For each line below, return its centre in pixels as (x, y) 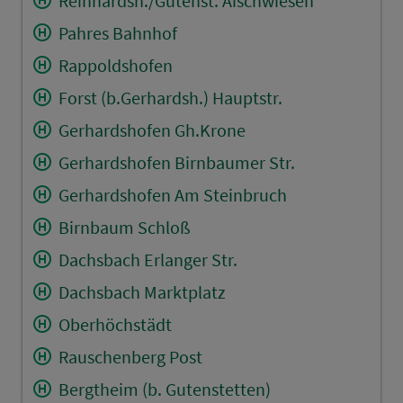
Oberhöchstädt (115, 324)
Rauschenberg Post (130, 356)
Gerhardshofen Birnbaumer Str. (176, 162)
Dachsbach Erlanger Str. (148, 259)
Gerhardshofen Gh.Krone (152, 130)
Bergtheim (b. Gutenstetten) (164, 389)
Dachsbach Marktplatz (142, 291)
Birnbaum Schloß (124, 227)
